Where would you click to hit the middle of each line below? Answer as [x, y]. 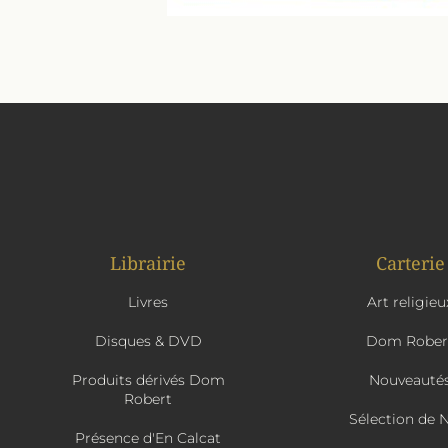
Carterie [410, 263]
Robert [148, 399]
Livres [148, 302]
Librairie [148, 263]
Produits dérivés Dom [148, 380]
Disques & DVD [148, 341]
